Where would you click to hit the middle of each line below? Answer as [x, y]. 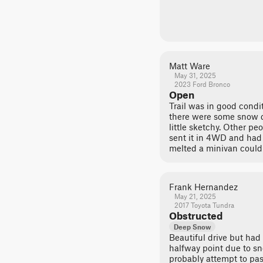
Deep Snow [192, 227]
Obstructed [196, 215]
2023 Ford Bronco [202, 84]
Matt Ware [190, 66]
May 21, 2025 [195, 196]
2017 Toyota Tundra [204, 205]
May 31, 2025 [195, 75]
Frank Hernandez [203, 187]
